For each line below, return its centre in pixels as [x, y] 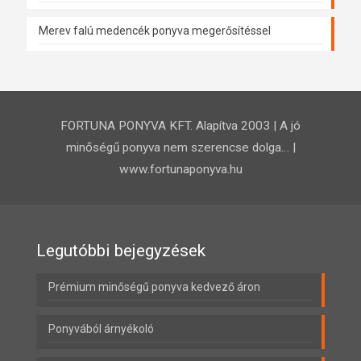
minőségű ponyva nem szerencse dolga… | [180, 148]
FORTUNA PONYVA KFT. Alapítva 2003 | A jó [180, 126]
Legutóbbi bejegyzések [121, 251]
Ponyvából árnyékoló [101, 329]
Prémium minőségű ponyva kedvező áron [154, 287]
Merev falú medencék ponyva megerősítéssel [155, 31]
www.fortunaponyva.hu [180, 170]
